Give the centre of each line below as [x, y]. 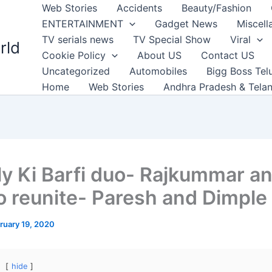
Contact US [227, 55]
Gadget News [186, 24]
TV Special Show [172, 39]
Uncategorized [76, 71]
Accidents [139, 8]
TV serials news [78, 39]
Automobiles [158, 71]
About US [159, 55]
